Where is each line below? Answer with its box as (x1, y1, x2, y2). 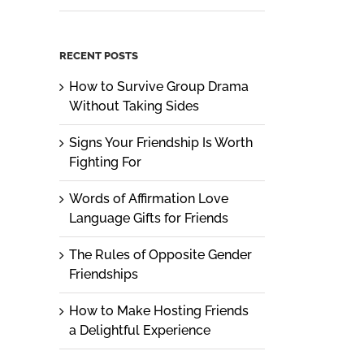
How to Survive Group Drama (69, 79, 249, 95)
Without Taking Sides (69, 98, 199, 115)
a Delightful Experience (69, 323, 210, 339)
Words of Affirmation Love (69, 191, 228, 207)
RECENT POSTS (59, 50, 138, 63)
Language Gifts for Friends (69, 210, 228, 227)
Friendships (69, 266, 138, 283)
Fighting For (69, 154, 141, 171)
